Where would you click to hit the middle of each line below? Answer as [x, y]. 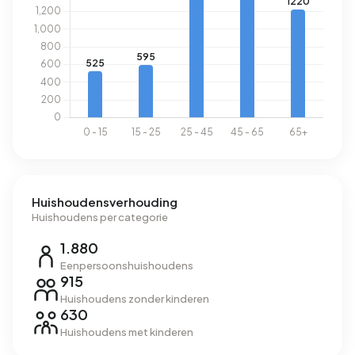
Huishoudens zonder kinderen [135, 299]
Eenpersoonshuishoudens [127, 266]
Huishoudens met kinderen [127, 332]
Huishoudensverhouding [105, 202]
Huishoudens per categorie [100, 218]
